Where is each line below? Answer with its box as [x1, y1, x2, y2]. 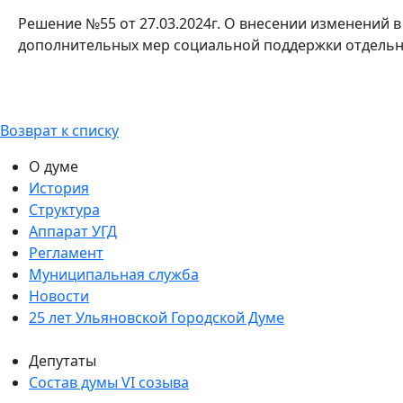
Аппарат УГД [29, 220, 117, 241]
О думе [29, 156, 78, 176]
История [29, 177, 89, 198]
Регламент [29, 242, 103, 263]
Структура [29, 199, 100, 219]
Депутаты [29, 350, 96, 371]
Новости [29, 285, 89, 306]
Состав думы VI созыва [29, 372, 189, 392]
